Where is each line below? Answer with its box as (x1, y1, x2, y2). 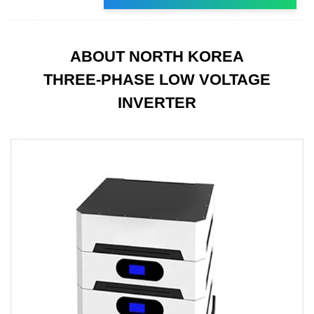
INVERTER (117, 93, 196, 111)
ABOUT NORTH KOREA (69, 47, 244, 65)
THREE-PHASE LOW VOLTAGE (43, 70, 271, 88)
